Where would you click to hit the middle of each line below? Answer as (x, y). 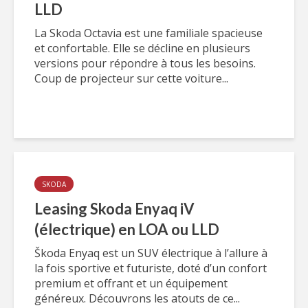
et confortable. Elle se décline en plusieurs (142, 48)
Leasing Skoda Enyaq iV (114, 209)
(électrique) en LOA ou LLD (127, 229)
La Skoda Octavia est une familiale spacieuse (148, 33)
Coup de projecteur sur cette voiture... (131, 78)
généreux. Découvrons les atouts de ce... (137, 298)
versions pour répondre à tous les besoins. (145, 63)
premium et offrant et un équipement (131, 283)
